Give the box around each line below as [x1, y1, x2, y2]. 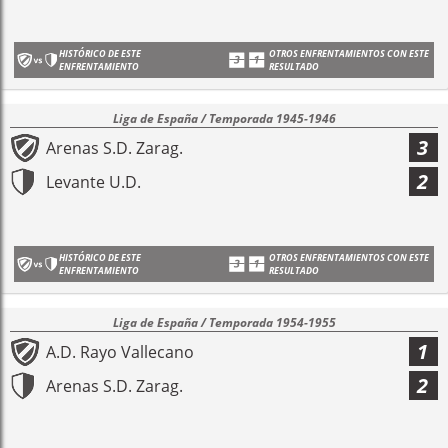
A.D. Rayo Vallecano [46, 340, 194, 363]
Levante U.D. [46, 170, 141, 193]
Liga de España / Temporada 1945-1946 [112, 110, 336, 127]
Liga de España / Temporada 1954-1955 [112, 314, 336, 331]
